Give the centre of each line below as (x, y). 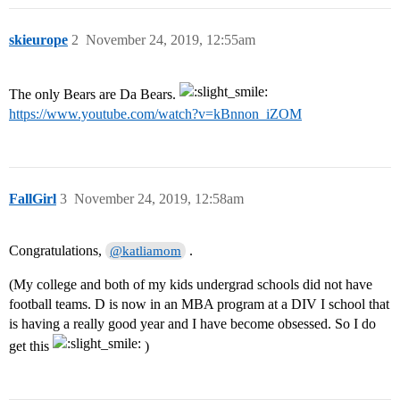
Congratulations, (57, 251)
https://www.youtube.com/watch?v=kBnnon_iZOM (155, 114)
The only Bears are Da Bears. (94, 95)
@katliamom (146, 251)
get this (31, 346)
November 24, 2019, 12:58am (159, 199)
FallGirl (33, 199)
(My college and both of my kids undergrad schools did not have (191, 285)
